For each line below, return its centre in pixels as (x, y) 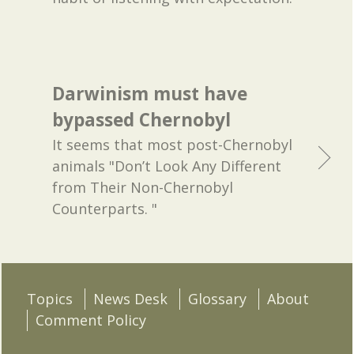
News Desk (131, 298)
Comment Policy (91, 320)
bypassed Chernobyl (142, 120)
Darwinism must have (150, 94)
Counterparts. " (105, 209)
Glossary (218, 298)
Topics (50, 298)
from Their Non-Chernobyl (143, 188)
